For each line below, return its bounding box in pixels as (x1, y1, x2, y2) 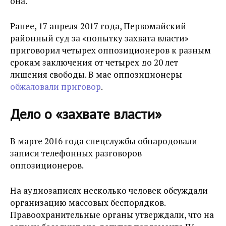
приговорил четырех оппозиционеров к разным (10, 44, 211, 56)
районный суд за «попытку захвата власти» (10, 32, 189, 44)
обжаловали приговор (10, 81, 101, 92)
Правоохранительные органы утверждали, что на (10, 209, 214, 220)
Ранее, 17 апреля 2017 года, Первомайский (10, 20, 186, 32)
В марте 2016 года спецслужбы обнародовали (10, 135, 197, 147)
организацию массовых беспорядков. (10, 197, 165, 208)
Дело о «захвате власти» (10, 104, 161, 123)
